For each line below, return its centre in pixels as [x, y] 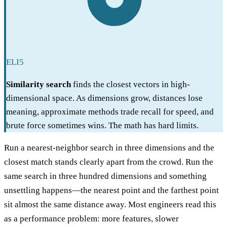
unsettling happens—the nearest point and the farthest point [111, 191]
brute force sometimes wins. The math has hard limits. [102, 126]
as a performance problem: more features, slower [91, 219]
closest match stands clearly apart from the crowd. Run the [109, 162]
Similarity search [39, 85]
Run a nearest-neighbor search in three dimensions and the [109, 148]
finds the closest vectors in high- [130, 85]
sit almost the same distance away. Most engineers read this [110, 205]
